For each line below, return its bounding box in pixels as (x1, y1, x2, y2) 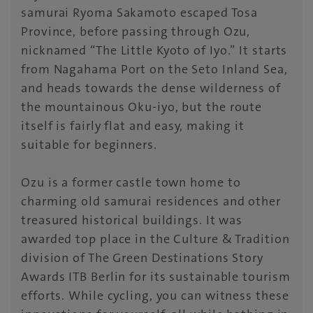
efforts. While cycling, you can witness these (21, 287, 289, 305)
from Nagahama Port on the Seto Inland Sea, (21, 61, 288, 78)
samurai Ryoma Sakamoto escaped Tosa (21, 4, 258, 22)
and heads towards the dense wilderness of (21, 80, 281, 97)
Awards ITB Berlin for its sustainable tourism (21, 268, 291, 286)
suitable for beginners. (21, 136, 157, 154)
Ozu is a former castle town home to (21, 174, 241, 191)
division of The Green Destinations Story (21, 249, 263, 267)
